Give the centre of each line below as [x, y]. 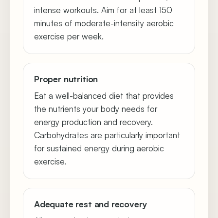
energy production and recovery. [93, 122]
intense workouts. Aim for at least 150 [103, 10]
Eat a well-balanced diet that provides [104, 96]
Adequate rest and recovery [91, 204]
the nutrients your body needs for [96, 109]
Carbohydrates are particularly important [107, 135]
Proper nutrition [66, 79]
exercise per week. [69, 36]
